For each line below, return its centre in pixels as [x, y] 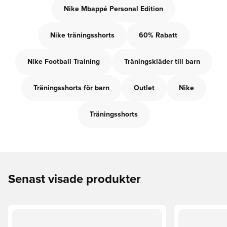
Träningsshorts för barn [71, 88]
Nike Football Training [63, 62]
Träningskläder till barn [162, 62]
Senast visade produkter [74, 179]
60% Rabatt [158, 35]
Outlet [144, 88]
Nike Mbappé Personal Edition [113, 9]
